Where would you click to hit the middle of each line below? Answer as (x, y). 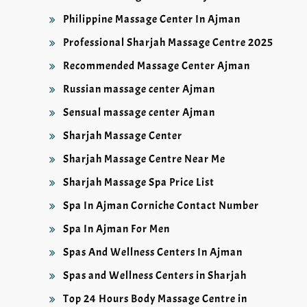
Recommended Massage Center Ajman (157, 66)
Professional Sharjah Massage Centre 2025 (168, 43)
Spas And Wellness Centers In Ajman (153, 253)
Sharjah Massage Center (123, 136)
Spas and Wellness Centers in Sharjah (155, 276)
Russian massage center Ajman (139, 89)
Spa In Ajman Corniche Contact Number (161, 206)
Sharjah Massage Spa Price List (139, 183)
